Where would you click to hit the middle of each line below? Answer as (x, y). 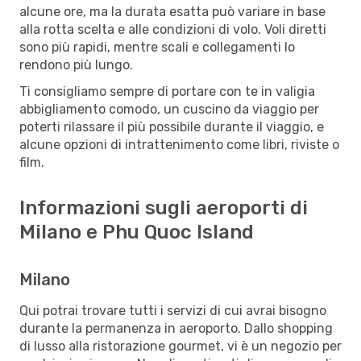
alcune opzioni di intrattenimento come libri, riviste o (179, 144)
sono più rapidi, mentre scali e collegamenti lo (157, 47)
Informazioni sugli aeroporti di (164, 207)
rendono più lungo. (76, 64)
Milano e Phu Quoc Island (137, 232)
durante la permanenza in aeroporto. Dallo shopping (176, 328)
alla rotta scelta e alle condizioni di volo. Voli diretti (173, 29)
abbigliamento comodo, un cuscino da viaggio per (169, 109)
